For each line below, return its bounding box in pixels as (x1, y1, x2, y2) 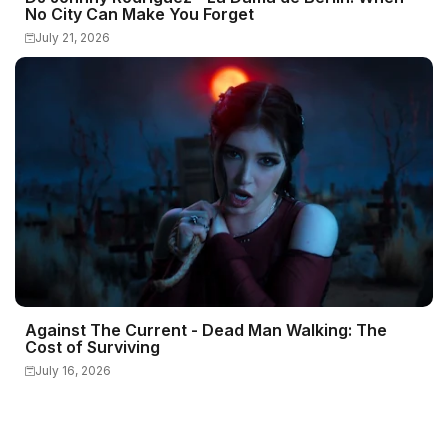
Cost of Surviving (25, 337, 160, 357)
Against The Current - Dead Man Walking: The (25, 320, 387, 340)
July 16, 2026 (35, 363, 111, 378)
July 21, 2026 (35, 30, 110, 45)
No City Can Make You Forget (25, 4, 254, 24)
